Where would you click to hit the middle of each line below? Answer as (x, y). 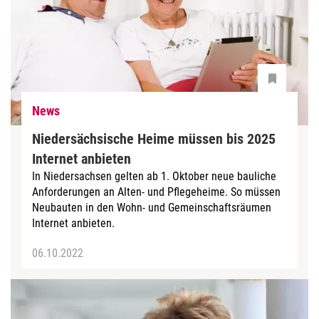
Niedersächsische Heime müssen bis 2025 (154, 138)
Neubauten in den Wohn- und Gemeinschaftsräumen (152, 207)
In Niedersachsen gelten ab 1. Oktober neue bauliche (154, 176)
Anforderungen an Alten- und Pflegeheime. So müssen (156, 192)
